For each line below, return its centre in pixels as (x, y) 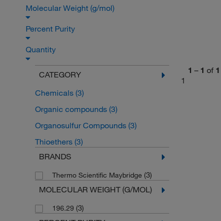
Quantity (42, 50)
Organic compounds (72, 109)
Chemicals (55, 93)
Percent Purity (51, 29)
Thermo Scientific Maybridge (98, 175)
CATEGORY (60, 75)
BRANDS (55, 157)
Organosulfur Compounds (81, 126)
